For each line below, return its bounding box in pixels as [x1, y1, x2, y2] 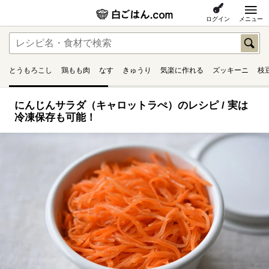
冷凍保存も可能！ [14, 112, 96, 123]
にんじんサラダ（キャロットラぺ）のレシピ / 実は [14, 100, 248, 111]
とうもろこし [9, 66, 52, 74]
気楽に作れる [160, 66, 204, 74]
